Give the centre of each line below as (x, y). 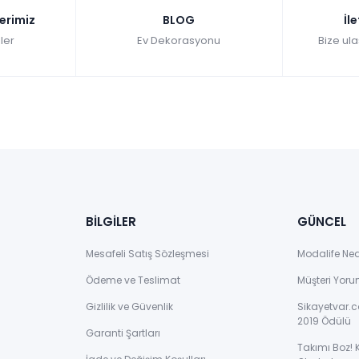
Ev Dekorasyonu (179, 41)
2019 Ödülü (324, 321)
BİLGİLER (111, 222)
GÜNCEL (322, 222)
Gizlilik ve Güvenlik (129, 307)
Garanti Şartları (123, 333)
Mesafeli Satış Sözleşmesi (147, 254)
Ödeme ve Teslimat (133, 280)
